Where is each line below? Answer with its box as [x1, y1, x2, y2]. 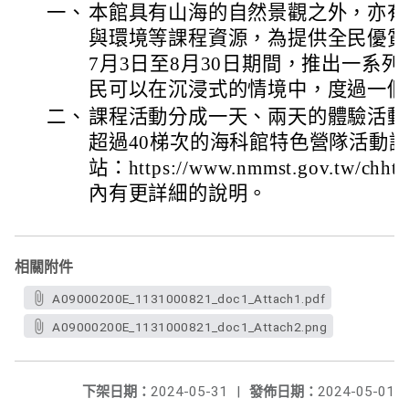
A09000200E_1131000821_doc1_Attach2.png [52, 320, 327, 334]
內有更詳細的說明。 [89, 183, 268, 204]
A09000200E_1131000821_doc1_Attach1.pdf [52, 291, 325, 306]
